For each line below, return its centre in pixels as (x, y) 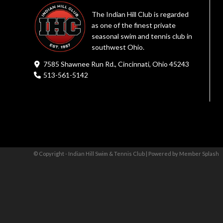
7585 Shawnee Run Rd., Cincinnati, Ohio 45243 (116, 64)
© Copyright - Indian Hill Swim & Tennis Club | (91, 153)
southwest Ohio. (118, 47)
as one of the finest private (134, 25)
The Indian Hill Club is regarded (140, 14)
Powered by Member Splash (184, 153)
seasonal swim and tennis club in (142, 36)
